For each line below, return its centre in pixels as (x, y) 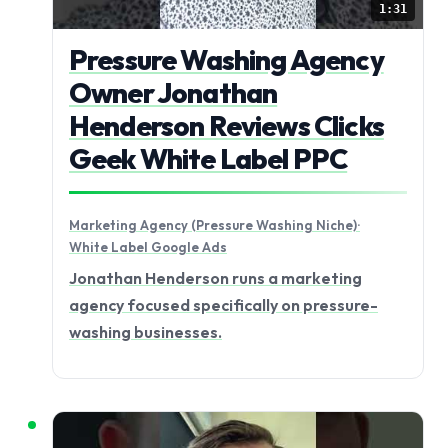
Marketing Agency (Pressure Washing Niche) (213, 225)
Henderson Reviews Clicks (226, 126)
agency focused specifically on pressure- (223, 304)
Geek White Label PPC (208, 159)
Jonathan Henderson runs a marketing (215, 277)
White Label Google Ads (148, 247)
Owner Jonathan (173, 93)
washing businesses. (145, 331)
